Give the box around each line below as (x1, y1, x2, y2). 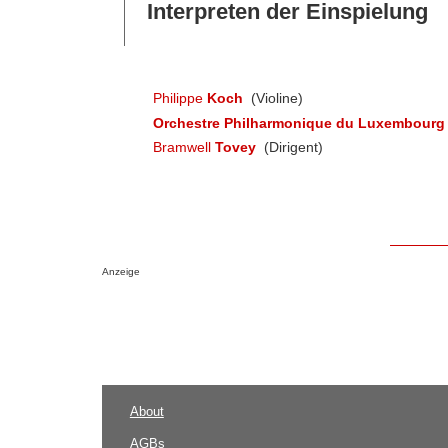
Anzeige (102, 265, 141, 277)
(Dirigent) (260, 139, 324, 156)
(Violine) (247, 90, 304, 107)
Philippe (152, 90, 207, 107)
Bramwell (152, 139, 215, 156)
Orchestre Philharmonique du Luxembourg (152, 114, 445, 131)
